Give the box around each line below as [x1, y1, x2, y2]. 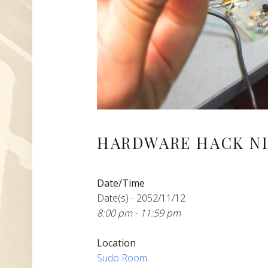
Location [97, 236, 136, 249]
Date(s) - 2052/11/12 [97, 191, 185, 205]
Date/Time [97, 176, 145, 190]
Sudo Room [97, 251, 147, 264]
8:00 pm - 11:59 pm [97, 206, 181, 220]
